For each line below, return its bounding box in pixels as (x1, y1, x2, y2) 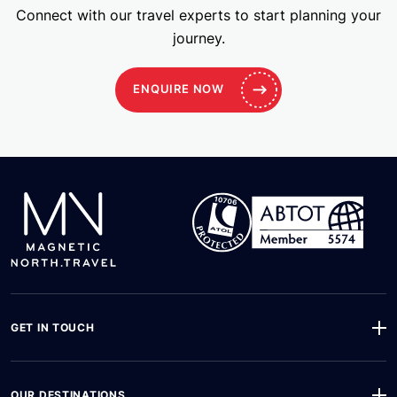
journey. (172, 29, 225, 48)
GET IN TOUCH (11, 321, 95, 335)
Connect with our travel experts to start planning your (16, 6, 381, 25)
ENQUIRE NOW (133, 82, 224, 97)
